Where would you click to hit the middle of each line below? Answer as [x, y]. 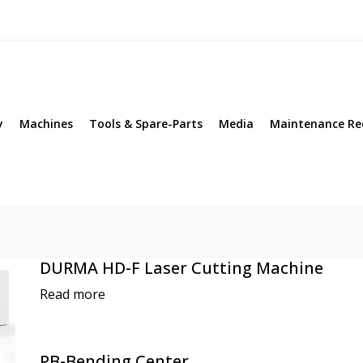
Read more [73, 295]
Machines [46, 124]
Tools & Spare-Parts [146, 124]
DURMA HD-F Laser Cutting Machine [181, 268]
